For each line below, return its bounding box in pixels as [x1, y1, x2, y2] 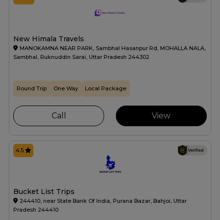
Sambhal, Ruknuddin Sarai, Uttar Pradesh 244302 [13, 54, 149, 61]
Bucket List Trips [13, 187, 75, 196]
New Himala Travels [13, 34, 84, 44]
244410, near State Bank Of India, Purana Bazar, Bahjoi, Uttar [20, 197, 187, 205]
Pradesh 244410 [13, 206, 58, 214]
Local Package [85, 85, 126, 92]
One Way [54, 85, 78, 92]
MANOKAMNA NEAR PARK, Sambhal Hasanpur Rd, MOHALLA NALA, [20, 45, 206, 52]
